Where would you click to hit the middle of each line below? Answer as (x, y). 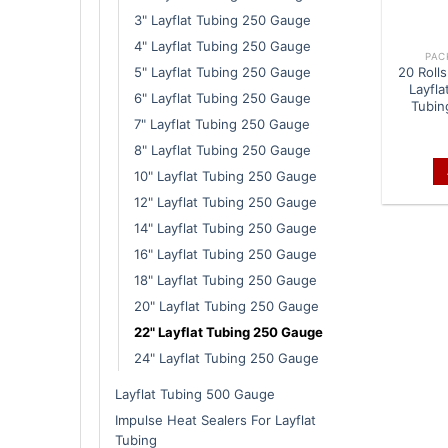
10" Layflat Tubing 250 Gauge (225, 175)
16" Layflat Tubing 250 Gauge (225, 253)
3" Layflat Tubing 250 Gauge (222, 19)
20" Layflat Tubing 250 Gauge (226, 305)
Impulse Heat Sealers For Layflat (215, 419)
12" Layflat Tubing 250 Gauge (225, 201)
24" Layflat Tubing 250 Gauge (226, 357)
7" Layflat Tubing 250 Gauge (222, 123)
